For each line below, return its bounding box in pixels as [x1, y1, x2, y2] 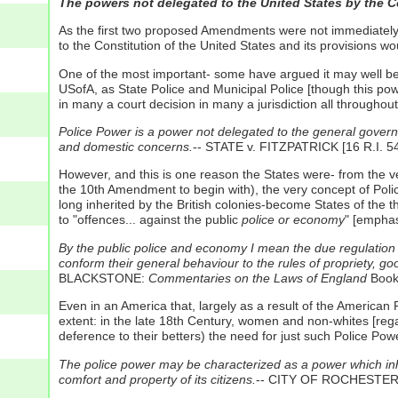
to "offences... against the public [58, 212, 242, 227]
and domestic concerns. [58, 139, 193, 154]
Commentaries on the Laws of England [147, 270, 367, 285]
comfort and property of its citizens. [58, 371, 256, 386]
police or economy [241, 212, 345, 227]
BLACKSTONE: [58, 270, 148, 285]
